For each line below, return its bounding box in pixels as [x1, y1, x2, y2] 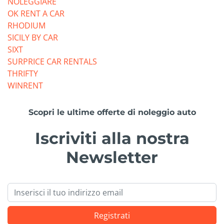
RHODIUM [7, 20, 45, 31]
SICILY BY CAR [7, 32, 58, 43]
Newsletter [66, 147, 158, 167]
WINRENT [7, 80, 43, 91]
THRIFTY [7, 68, 38, 79]
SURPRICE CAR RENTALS [7, 56, 97, 67]
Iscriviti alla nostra [34, 128, 189, 148]
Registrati [94, 210, 130, 221]
